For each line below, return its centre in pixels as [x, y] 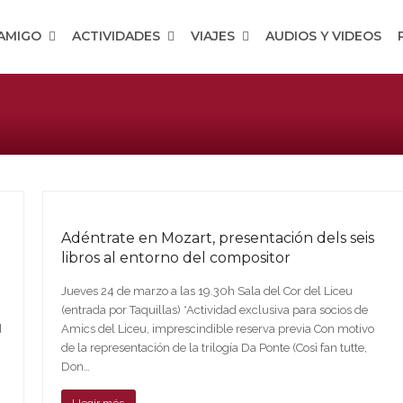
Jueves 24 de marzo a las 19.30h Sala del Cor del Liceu [206, 291]
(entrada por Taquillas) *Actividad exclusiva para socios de [214, 310]
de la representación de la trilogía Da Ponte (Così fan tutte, [215, 348]
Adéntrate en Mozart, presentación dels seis [217, 238]
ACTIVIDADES [118, 36]
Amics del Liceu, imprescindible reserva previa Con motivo [217, 329]
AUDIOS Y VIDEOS [323, 36]
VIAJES [215, 36]
